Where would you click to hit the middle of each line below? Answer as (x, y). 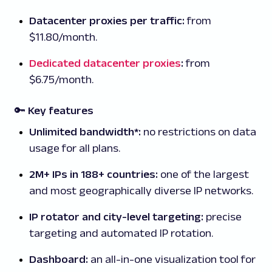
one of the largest (203, 175)
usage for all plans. (75, 148)
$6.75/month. (61, 80)
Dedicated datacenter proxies (105, 63)
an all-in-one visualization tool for (172, 260)
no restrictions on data (199, 132)
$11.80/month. (63, 37)
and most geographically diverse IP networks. (141, 191)
